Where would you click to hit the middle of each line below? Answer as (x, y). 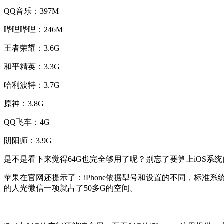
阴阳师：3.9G (28, 141)
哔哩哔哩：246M (33, 30)
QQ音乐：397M (31, 11)
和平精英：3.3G (32, 67)
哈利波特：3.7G (32, 85)
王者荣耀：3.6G (32, 48)
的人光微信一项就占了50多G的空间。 (71, 188)
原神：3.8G (24, 104)
